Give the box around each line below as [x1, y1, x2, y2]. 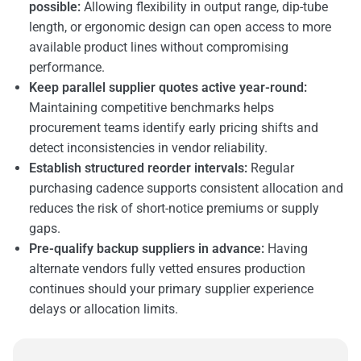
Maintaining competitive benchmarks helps [29, 99, 274, 115]
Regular [247, 160, 294, 176]
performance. [29, 59, 105, 75]
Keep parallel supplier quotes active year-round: [29, 79, 307, 95]
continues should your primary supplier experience [29, 280, 313, 297]
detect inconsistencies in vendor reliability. [29, 139, 268, 156]
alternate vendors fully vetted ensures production [29, 260, 305, 276]
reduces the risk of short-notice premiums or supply [29, 200, 319, 216]
